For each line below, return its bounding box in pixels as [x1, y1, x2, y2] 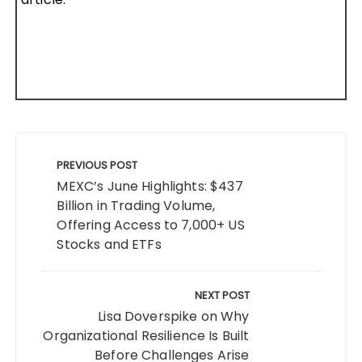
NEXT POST [194, 287, 250, 303]
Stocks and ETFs [57, 234, 162, 254]
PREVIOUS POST [57, 157, 138, 173]
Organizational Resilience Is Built [43, 326, 250, 345]
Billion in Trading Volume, [57, 196, 216, 215]
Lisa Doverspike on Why [98, 306, 250, 326]
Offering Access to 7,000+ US [57, 215, 245, 234]
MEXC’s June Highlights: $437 [57, 176, 243, 196]
